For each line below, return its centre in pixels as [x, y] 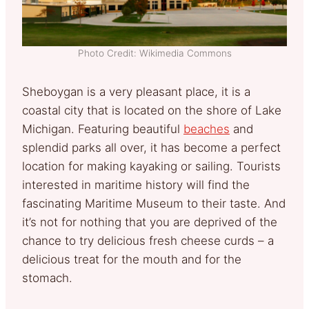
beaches [207, 129]
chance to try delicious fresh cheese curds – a [148, 240]
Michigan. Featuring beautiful [103, 129]
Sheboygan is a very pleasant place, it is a [136, 91]
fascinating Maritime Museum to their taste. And [154, 203]
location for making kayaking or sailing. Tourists [151, 166]
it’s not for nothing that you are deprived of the [150, 222]
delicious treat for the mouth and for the [132, 259]
